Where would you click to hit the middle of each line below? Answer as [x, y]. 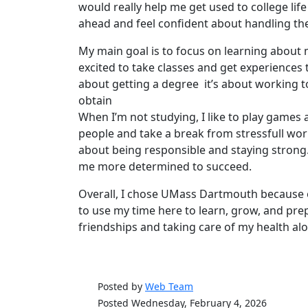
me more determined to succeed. [165, 166]
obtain [97, 100]
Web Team [169, 286]
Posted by [121, 286]
